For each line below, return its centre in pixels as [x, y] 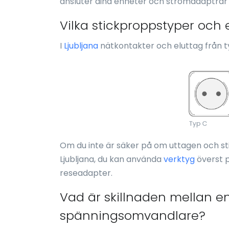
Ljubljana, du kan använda [112, 159]
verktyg [179, 159]
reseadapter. [86, 173]
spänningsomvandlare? [133, 215]
